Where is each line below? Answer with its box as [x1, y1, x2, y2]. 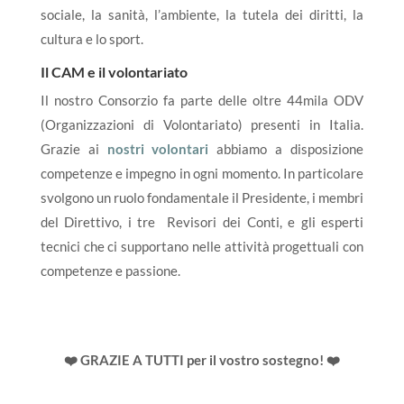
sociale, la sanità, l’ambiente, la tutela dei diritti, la [40, 6, 364, 23]
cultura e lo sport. [40, 31, 143, 47]
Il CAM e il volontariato [40, 63, 188, 80]
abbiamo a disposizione [208, 141, 364, 157]
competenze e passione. [40, 262, 180, 279]
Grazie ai [40, 141, 107, 157]
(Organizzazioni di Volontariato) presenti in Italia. [40, 116, 364, 133]
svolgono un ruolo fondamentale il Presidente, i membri [40, 189, 364, 206]
